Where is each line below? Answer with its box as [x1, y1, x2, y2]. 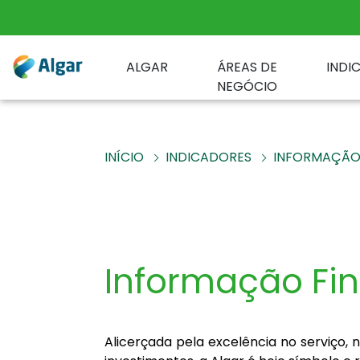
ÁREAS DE [217, 58, 278, 76]
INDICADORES [166, 148, 252, 166]
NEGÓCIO [217, 77, 278, 96]
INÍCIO [104, 148, 144, 166]
